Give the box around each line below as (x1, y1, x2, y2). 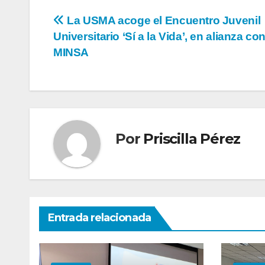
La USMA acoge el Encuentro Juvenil (64, 14, 261, 27)
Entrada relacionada (48, 211, 151, 224)
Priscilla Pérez (143, 130, 241, 148)
